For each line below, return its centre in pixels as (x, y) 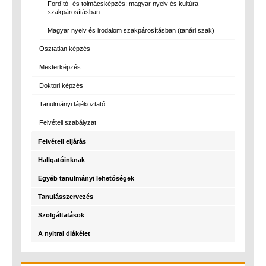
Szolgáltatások (61, 215)
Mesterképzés (60, 67)
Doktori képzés (61, 85)
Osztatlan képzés (65, 49)
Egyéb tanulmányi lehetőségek (86, 178)
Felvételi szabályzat (68, 122)
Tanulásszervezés (66, 197)
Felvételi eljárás (62, 141)
